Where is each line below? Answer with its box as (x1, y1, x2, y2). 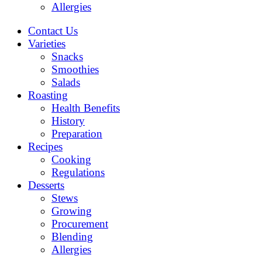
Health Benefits (51, 102, 120, 114)
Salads (51, 76, 80, 88)
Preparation (51, 127, 102, 140)
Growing (51, 205, 92, 217)
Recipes (28, 140, 63, 153)
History (51, 115, 85, 127)
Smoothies (51, 63, 99, 75)
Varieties (28, 37, 65, 50)
